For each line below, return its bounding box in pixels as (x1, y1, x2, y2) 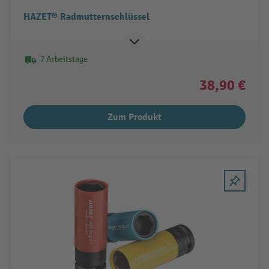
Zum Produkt (107, 110, 162, 123)
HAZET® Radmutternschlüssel (23, 10, 150, 23)
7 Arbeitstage (40, 53, 88, 64)
